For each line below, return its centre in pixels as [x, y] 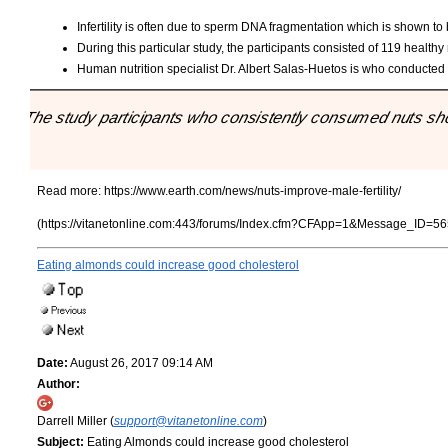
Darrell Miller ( [75, 421]
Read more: [70, 191]
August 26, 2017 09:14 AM [140, 363]
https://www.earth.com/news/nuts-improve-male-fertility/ [252, 191]
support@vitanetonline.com [188, 421]
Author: [58, 384]
